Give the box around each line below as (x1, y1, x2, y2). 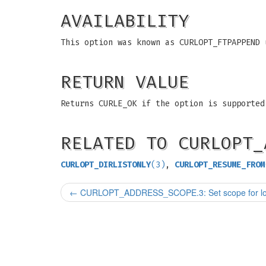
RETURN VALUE (61, 71, 189, 93)
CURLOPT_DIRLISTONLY (61, 160, 151, 170)
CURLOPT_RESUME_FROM (175, 160, 265, 170)
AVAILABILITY (61, 10, 189, 31)
